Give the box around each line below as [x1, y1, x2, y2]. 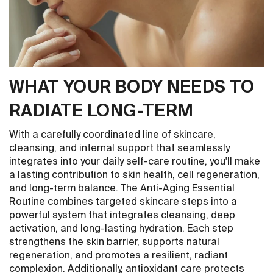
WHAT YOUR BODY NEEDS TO [9, 79, 255, 96]
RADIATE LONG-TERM [9, 102, 194, 120]
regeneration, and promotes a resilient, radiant [9, 250, 229, 261]
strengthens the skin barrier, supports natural [9, 237, 220, 247]
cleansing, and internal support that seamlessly [9, 143, 230, 154]
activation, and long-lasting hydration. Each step [9, 224, 234, 234]
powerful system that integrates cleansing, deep [9, 210, 236, 221]
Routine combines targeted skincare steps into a [9, 197, 238, 207]
